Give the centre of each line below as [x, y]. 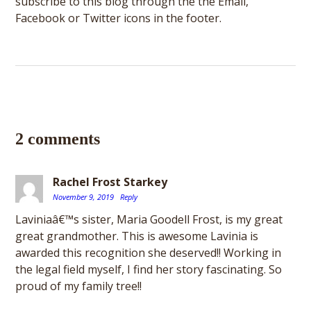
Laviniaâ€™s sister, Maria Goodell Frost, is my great [149, 219]
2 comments [58, 139]
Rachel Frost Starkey [110, 182]
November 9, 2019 [85, 197]
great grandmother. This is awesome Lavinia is [137, 236]
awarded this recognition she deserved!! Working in [149, 253]
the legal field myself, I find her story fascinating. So [149, 269]
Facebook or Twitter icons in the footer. [119, 18]
